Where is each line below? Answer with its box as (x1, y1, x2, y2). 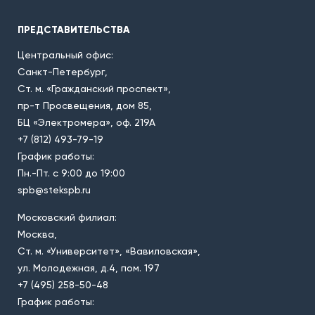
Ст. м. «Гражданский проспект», (18, 82, 171, 94)
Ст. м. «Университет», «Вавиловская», (18, 245, 200, 257)
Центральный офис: (18, 49, 113, 60)
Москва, (18, 228, 57, 240)
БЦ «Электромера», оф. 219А (18, 116, 155, 128)
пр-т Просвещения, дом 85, (18, 99, 152, 111)
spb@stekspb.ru (18, 184, 91, 195)
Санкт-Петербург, (18, 65, 108, 77)
